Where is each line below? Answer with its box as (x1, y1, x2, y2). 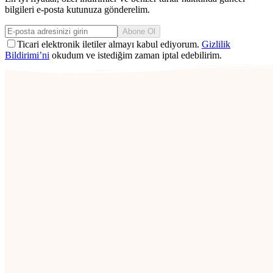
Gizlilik (202, 39, 230, 50)
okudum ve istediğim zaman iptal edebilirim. (49, 50, 222, 61)
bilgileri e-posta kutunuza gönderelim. (5, 4, 150, 15)
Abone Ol (122, 27, 155, 37)
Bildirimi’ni (5, 50, 49, 61)
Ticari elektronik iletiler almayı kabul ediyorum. (17, 39, 202, 50)
